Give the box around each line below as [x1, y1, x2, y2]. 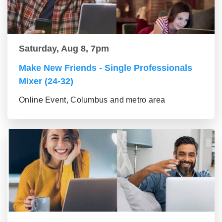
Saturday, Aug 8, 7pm [19, 43, 109, 54]
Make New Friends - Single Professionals [19, 62, 192, 73]
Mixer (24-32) [19, 76, 73, 86]
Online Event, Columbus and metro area [19, 95, 166, 104]
